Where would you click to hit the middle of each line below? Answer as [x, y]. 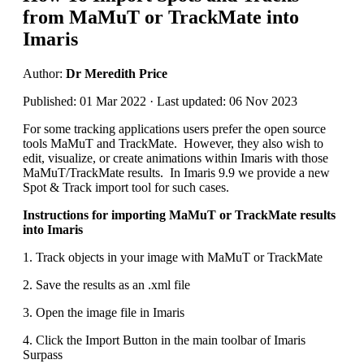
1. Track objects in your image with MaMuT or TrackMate [173, 257]
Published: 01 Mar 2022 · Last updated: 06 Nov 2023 [160, 101]
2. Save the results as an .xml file [106, 284]
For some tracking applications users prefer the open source [174, 128]
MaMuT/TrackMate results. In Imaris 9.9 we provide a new [176, 172]
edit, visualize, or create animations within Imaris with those [175, 158]
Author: [44, 73]
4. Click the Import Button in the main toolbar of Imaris [164, 340]
